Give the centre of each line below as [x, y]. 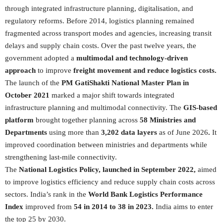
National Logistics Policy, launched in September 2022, [106, 169]
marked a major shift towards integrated [112, 95]
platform [19, 120]
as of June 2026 [184, 132]
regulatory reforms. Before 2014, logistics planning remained [100, 21]
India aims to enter [184, 207]
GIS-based [200, 108]
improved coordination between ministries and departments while [106, 145]
